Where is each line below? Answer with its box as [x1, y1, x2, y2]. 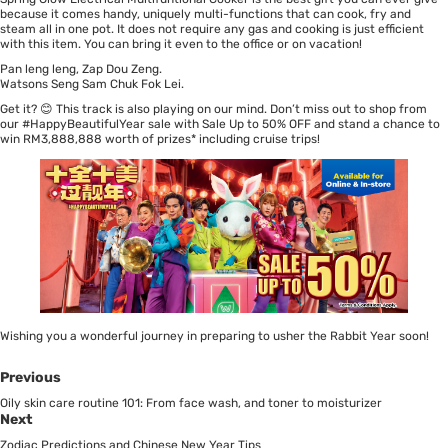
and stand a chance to [311, 117, 440, 132]
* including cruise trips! [191, 132, 320, 147]
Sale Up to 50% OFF [202, 117, 311, 132]
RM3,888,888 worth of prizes [23, 132, 191, 147]
